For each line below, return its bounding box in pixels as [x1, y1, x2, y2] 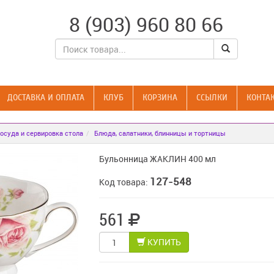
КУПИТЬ [145, 236, 181, 248]
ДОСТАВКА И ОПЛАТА [7, 92, 84, 103]
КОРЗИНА [143, 92, 177, 103]
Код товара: [98, 176, 150, 188]
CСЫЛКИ [196, 92, 228, 103]
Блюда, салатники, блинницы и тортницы [94, 128, 226, 138]
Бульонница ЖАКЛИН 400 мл [98, 153, 216, 165]
